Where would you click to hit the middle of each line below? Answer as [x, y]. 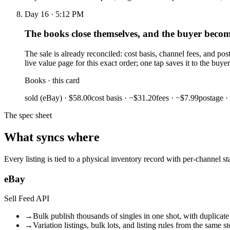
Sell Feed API [27, 199]
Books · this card [52, 81]
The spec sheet [28, 116]
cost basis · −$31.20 [124, 98]
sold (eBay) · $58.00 [58, 98]
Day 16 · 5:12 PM [54, 14]
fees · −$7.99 [177, 98]
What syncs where [52, 137]
